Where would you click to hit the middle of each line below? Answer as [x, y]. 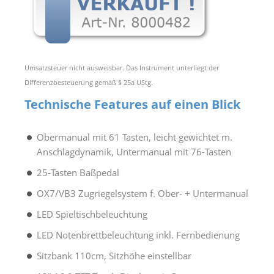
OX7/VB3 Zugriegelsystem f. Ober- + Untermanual [143, 193]
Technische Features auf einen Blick [132, 104]
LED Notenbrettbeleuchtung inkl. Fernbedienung [138, 235]
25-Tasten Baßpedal [78, 172]
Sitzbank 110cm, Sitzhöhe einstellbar [114, 255]
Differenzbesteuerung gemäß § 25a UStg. [89, 82]
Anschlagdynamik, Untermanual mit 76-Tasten [134, 151]
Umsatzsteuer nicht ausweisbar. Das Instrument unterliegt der [122, 67]
